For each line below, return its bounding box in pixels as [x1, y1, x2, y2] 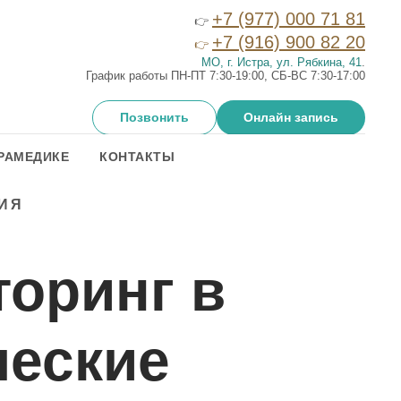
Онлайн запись [243, 110, 338, 125]
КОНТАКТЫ [99, 149, 175, 164]
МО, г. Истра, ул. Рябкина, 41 [201, 55, 362, 69]
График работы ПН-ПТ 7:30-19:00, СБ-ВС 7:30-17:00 [86, 69, 365, 82]
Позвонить [120, 110, 189, 125]
